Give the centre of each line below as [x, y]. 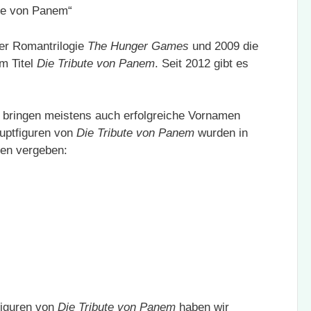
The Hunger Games [138, 46]
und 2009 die [224, 46]
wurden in [221, 133]
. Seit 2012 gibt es [202, 63]
